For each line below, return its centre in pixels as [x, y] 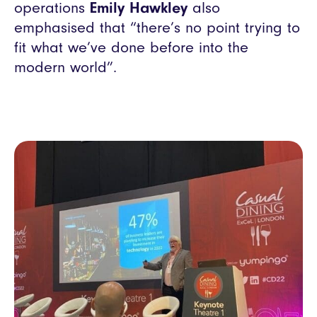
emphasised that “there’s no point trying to [157, 27]
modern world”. [65, 67]
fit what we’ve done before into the [131, 47]
